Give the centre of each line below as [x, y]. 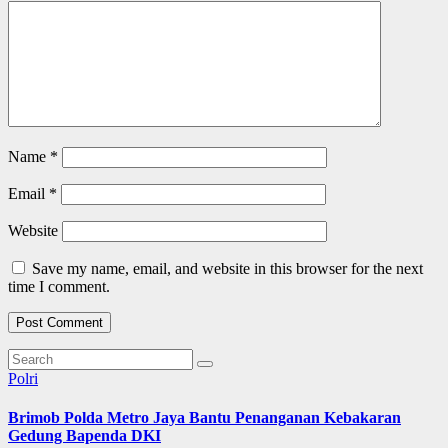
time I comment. [59, 286]
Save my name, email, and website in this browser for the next [227, 268]
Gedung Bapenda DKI [84, 435]
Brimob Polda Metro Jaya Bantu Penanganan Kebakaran [204, 417]
